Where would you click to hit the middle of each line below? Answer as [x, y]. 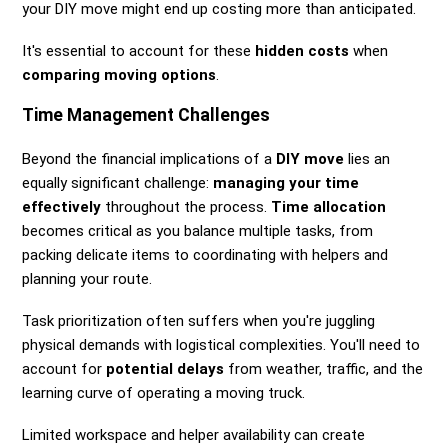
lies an [367, 159]
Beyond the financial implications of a [149, 159]
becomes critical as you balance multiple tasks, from [198, 231]
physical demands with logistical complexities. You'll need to [221, 345]
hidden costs [302, 51]
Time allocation [329, 207]
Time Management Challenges [146, 115]
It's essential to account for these [139, 51]
